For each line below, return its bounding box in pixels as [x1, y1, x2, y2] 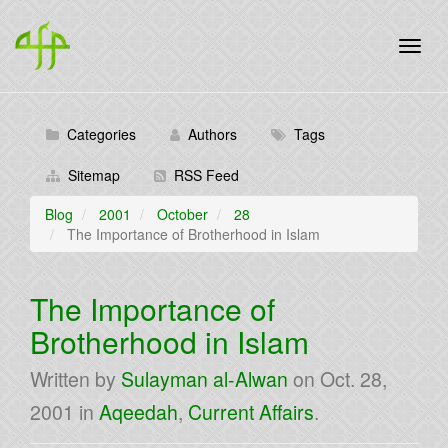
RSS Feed [166, 165, 239, 185]
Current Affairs [188, 398, 314, 426]
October [157, 204, 208, 224]
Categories [59, 124, 136, 144]
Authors [180, 124, 237, 144]
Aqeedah [99, 398, 178, 426]
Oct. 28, [320, 365, 387, 393]
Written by [30, 365, 121, 393]
